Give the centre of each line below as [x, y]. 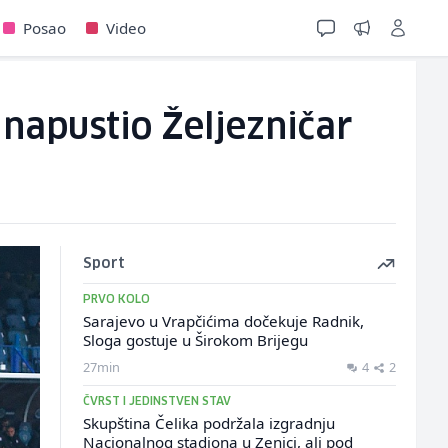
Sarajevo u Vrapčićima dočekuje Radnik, [223, 321]
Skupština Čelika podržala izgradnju [208, 423]
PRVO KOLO [116, 299]
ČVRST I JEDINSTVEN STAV [156, 401]
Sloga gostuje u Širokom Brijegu [195, 340]
